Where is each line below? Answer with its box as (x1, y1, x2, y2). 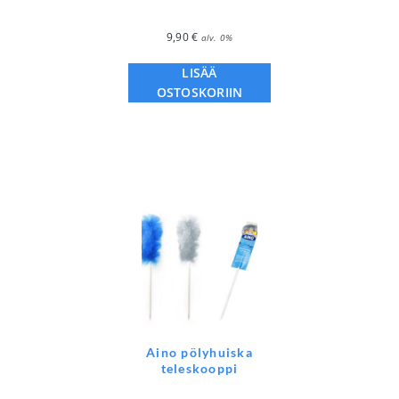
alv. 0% (200, 30, 233, 44)
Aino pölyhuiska (146, 344, 253, 360)
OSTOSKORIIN (156, 83, 243, 101)
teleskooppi (160, 360, 239, 376)
